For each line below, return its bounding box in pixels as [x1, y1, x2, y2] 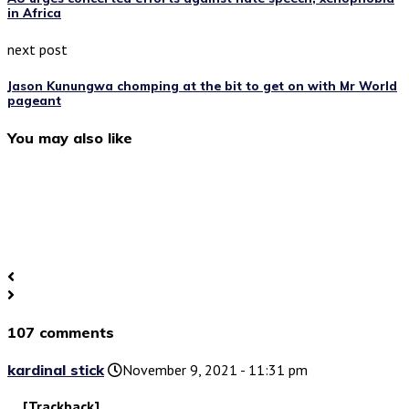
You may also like [7, 128, 132, 147]
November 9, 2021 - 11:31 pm [122, 361, 308, 380]
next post [7, 40, 68, 59]
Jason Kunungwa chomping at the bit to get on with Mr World [7, 79, 397, 94]
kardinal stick [7, 361, 104, 380]
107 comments [7, 322, 114, 341]
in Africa [7, 5, 61, 21]
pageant [7, 93, 61, 109]
